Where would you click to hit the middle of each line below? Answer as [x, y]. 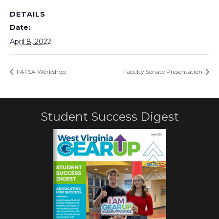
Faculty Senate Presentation [164, 71]
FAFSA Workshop [41, 71]
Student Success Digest [109, 116]
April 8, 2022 [31, 42]
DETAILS [28, 14]
